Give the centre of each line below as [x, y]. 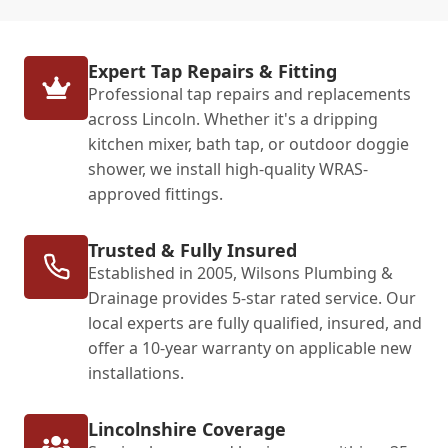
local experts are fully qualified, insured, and [255, 322]
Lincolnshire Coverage [187, 428]
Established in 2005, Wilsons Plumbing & [240, 272]
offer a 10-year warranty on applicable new [250, 347]
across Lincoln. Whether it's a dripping [233, 118]
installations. [136, 372]
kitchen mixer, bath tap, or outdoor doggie [248, 143]
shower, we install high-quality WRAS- [228, 168]
